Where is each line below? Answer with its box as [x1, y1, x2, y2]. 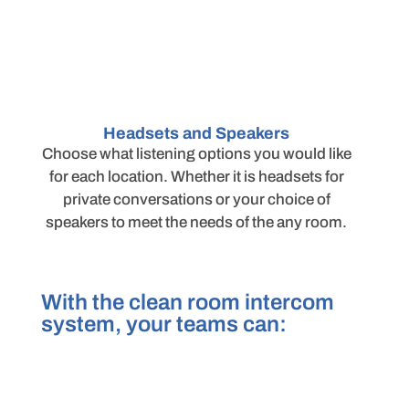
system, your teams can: [40, 312, 287, 337]
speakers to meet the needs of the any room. [46, 214, 348, 232]
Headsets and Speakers [103, 124, 290, 143]
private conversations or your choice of [62, 191, 330, 209]
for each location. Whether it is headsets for [48, 168, 344, 186]
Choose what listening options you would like [41, 145, 351, 163]
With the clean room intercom [40, 290, 334, 315]
